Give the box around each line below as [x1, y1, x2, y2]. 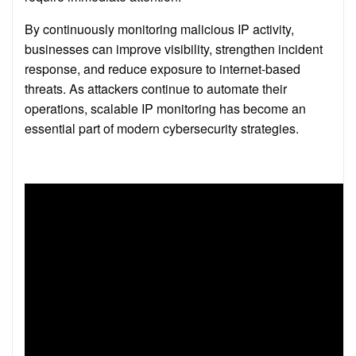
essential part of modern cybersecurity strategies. [25, 118, 299, 137]
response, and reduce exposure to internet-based [25, 59, 300, 78]
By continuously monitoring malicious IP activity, [25, 19, 294, 38]
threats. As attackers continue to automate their [25, 79, 287, 98]
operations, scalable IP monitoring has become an [25, 99, 306, 118]
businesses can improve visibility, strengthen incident [25, 39, 323, 58]
